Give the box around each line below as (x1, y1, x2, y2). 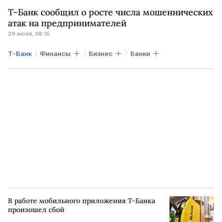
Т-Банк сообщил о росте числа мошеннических (8, 6, 213, 18)
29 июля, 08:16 (8, 30, 50, 37)
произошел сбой (8, 205, 64, 214)
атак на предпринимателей (8, 17, 126, 29)
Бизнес (89, 50, 112, 57)
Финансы (40, 50, 71, 57)
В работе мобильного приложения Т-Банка (8, 196, 155, 205)
